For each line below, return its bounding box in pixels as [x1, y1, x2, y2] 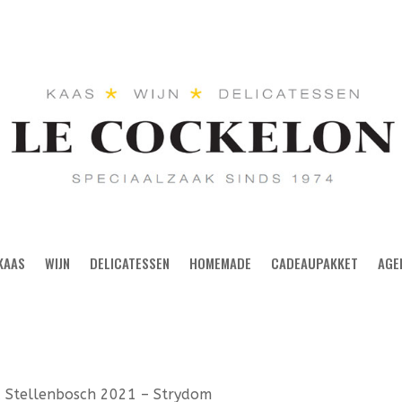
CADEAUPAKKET [271, 253, 358, 274]
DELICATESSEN [90, 253, 170, 274]
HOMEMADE [189, 253, 251, 274]
